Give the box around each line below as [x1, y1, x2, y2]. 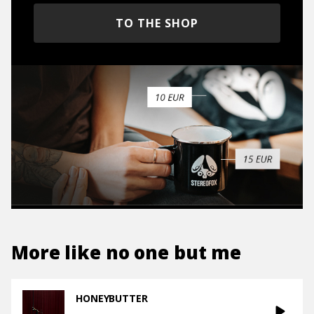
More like [11, 239, 106, 265]
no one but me [105, 239, 242, 265]
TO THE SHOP [116, 15, 198, 31]
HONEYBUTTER [76, 291, 148, 305]
